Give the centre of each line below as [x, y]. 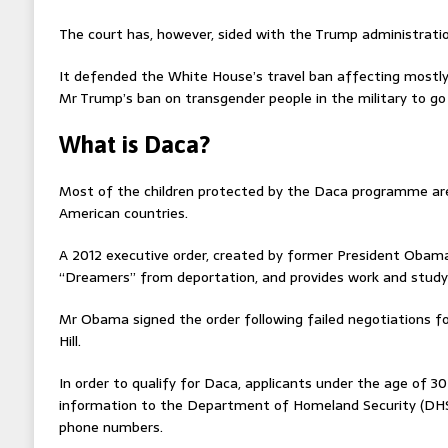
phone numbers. [110, 426]
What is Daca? [134, 144]
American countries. [123, 212]
